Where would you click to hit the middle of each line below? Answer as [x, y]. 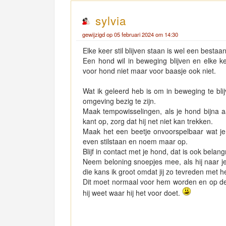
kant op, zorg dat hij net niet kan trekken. [148, 121]
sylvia [111, 20]
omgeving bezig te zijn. [119, 101]
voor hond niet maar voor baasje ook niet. [149, 71]
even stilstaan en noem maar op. [135, 141]
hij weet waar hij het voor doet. [132, 193]
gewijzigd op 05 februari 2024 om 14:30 [130, 34]
